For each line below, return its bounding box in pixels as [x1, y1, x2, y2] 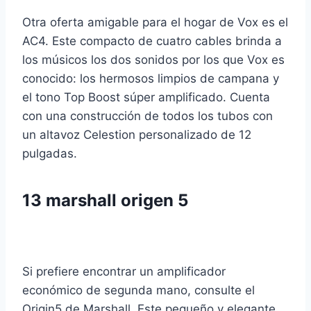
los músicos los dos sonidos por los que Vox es [22, 53, 285, 67]
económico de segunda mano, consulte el [22, 283, 255, 298]
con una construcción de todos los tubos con [22, 109, 273, 124]
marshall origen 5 [46, 190, 188, 211]
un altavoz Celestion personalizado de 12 [22, 128, 251, 142]
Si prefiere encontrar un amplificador [22, 264, 226, 279]
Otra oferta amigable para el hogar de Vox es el [22, 15, 288, 30]
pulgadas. [22, 146, 77, 161]
